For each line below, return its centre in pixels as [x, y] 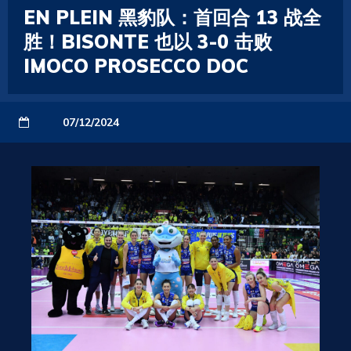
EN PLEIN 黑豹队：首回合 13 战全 [172, 17]
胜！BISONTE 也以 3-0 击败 [148, 42]
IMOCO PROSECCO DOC [136, 66]
